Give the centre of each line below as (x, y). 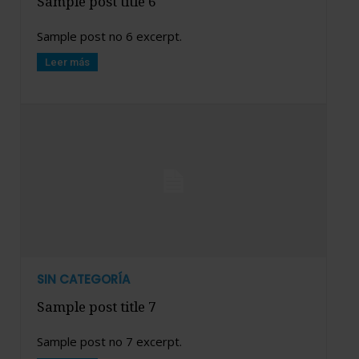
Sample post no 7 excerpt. (109, 342)
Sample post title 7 (97, 307)
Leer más (67, 62)
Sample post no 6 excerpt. (109, 36)
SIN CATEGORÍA (83, 280)
